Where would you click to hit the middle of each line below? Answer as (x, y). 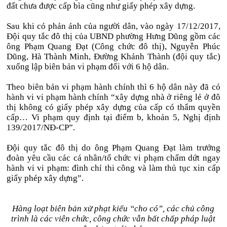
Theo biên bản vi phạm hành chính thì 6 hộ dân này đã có (113, 87)
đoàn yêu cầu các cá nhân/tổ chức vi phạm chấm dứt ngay (113, 158)
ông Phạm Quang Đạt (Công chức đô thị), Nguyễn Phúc (113, 46)
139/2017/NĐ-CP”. (41, 127)
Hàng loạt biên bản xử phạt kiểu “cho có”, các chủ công (113, 209)
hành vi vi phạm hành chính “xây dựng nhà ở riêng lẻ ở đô (113, 97)
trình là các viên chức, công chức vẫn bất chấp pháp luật (113, 219)
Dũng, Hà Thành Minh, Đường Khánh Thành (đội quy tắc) (113, 56)
